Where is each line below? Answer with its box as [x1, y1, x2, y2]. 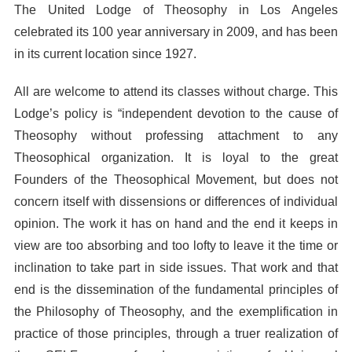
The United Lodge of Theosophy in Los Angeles [13, 3, 339, 17]
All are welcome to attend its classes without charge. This [13, 84, 339, 98]
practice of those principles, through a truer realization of [13, 326, 339, 340]
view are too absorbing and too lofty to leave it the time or [13, 238, 339, 252]
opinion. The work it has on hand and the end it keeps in [13, 216, 339, 230]
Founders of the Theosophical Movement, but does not [13, 172, 339, 186]
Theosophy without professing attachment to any [13, 128, 339, 142]
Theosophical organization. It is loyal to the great [13, 150, 339, 164]
